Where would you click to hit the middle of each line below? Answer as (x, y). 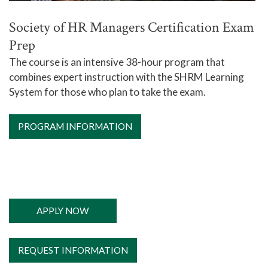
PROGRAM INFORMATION (75, 126)
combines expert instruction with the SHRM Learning (127, 77)
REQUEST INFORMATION (73, 250)
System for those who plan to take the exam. (108, 92)
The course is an (46, 62)
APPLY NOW (63, 210)
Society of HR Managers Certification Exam (132, 27)
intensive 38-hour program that (154, 62)
